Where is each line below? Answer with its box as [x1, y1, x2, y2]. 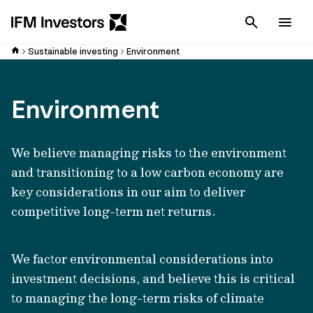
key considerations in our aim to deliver [11, 184, 245, 200]
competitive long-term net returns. [11, 203, 215, 219]
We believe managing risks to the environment [11, 145, 286, 161]
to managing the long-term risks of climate [11, 290, 264, 306]
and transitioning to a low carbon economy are [11, 164, 284, 180]
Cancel [270, 16, 300, 28]
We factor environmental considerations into [11, 251, 273, 267]
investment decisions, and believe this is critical [11, 270, 295, 286]
